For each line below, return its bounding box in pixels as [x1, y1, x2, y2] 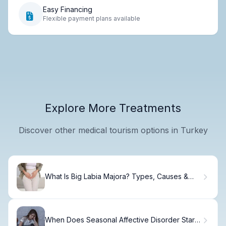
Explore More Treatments [45, 101, 181, 115]
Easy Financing [43, 5, 92, 14]
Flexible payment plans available [43, 15, 140, 23]
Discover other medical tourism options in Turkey [18, 125, 208, 135]
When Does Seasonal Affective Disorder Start [45, 215, 197, 224]
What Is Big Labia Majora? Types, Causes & [45, 172, 188, 181]
